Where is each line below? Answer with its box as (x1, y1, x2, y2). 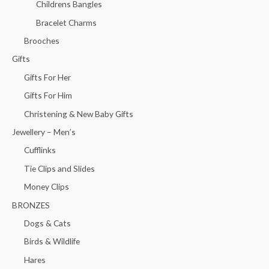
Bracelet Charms (36, 17, 97, 28)
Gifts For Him (24, 90, 72, 101)
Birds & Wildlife (24, 236, 80, 247)
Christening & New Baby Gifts (24, 108, 133, 119)
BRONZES (12, 199, 50, 210)
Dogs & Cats (24, 217, 71, 228)
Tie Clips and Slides (24, 163, 95, 174)
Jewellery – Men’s (12, 126, 76, 137)
